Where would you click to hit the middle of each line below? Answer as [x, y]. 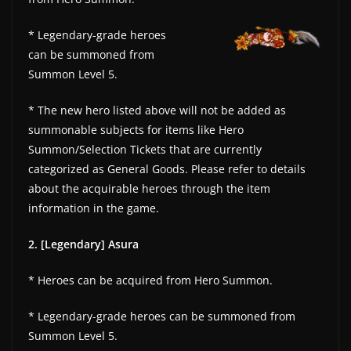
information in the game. [94, 208]
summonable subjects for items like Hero [136, 129]
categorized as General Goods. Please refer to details [167, 168]
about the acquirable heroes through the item [149, 188]
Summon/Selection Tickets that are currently [145, 149]
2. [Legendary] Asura [83, 244]
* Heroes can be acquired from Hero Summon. [150, 280]
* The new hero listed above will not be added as [157, 110]
